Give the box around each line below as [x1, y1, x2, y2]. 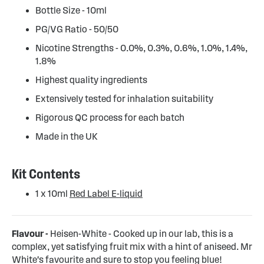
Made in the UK [35, 131, 98, 141]
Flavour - [12, 229, 50, 239]
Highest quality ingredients [35, 75, 147, 85]
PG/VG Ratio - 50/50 [35, 24, 118, 34]
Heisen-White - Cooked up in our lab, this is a [50, 229, 233, 239]
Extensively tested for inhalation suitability [35, 94, 213, 104]
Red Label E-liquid [70, 189, 143, 199]
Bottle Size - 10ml [35, 5, 107, 15]
